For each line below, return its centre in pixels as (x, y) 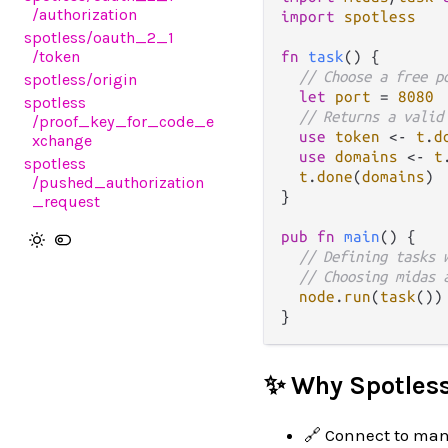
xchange (62, 140)
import (308, 16)
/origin (111, 79)
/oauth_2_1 (130, 37)
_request (66, 201)
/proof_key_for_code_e (123, 121)
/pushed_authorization (118, 182)
